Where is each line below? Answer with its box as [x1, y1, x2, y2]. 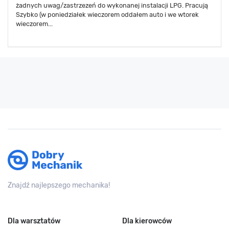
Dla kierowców [122, 216, 172, 225]
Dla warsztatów [8, 216, 60, 225]
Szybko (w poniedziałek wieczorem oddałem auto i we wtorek [16, 10, 199, 18]
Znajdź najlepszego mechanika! [8, 180, 110, 190]
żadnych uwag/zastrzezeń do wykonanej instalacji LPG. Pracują [16, 1, 208, 9]
